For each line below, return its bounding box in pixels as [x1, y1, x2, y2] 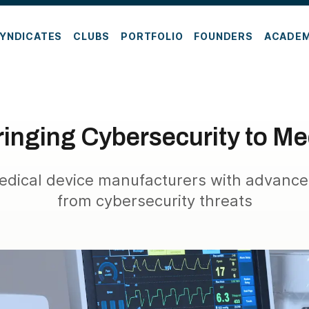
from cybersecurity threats [57, 192, 252, 210]
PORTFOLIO [121, 30, 183, 42]
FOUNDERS [194, 30, 253, 42]
